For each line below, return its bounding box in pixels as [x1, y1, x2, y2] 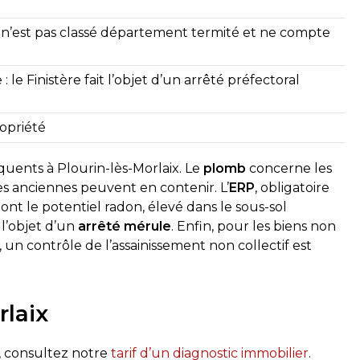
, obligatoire [255, 180, 330, 195]
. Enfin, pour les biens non [171, 219, 337, 234]
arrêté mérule [78, 219, 172, 234]
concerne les [246, 161, 333, 176]
